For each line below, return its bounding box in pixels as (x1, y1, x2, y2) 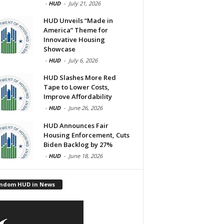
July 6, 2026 (68, 56, 97, 64)
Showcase (43, 44, 75, 54)
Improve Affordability (43, 92, 112, 101)
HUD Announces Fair (43, 121, 108, 130)
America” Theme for (43, 25, 108, 35)
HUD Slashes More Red (43, 73, 116, 82)
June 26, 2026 (68, 104, 102, 112)
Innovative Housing (43, 35, 105, 44)
